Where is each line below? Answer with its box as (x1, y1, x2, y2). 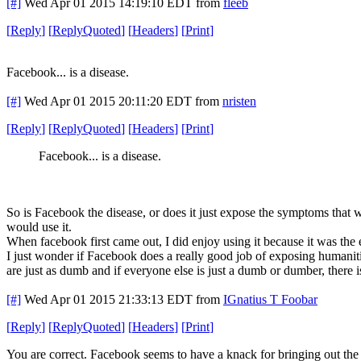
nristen (222, 93, 256, 108)
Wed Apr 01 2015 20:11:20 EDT (24, 93, 192, 108)
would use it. (6, 219, 72, 234)
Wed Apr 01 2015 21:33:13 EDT (24, 292, 193, 306)
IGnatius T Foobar (223, 292, 317, 306)
